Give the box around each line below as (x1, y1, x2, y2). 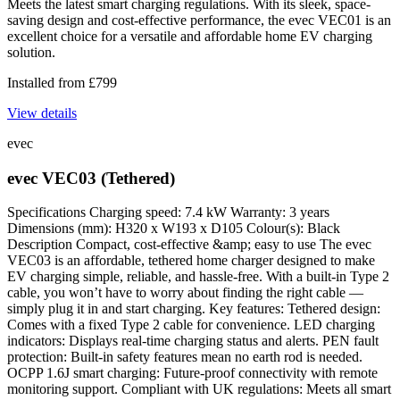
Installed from (7, 74, 88, 90)
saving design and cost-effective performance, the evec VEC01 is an (7, 12, 391, 28)
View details (7, 104, 77, 121)
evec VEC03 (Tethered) (7, 168, 175, 187)
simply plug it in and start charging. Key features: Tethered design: (7, 301, 380, 317)
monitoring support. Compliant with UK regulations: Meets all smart (7, 381, 391, 397)
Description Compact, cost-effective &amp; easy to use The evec (7, 237, 371, 253)
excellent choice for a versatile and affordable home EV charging (7, 28, 372, 44)
